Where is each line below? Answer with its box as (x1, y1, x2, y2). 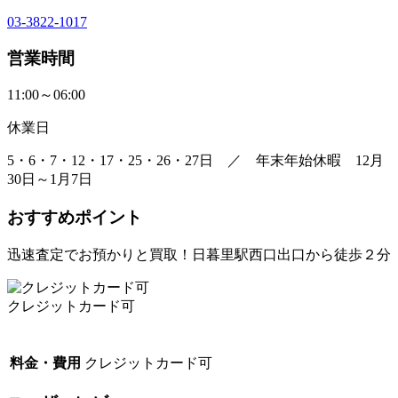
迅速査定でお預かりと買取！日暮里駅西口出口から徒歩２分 (7, 246, 391, 262)
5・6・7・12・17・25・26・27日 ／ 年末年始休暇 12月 (7, 153, 384, 169)
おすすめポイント (7, 207, 142, 227)
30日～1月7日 (7, 171, 92, 187)
